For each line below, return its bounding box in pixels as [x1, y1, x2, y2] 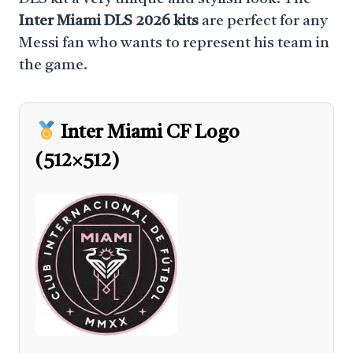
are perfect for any [199, 14, 327, 29]
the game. [19, 58, 87, 73]
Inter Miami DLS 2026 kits [19, 14, 199, 29]
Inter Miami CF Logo [57, 124, 240, 143]
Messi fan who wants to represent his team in [19, 36, 329, 51]
